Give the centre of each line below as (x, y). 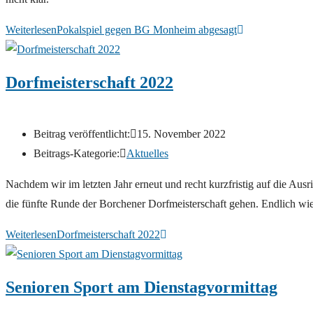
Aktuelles (147, 154)
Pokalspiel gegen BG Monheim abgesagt (147, 30)
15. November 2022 (181, 134)
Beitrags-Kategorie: (77, 154)
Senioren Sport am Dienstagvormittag (141, 287)
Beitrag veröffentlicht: (82, 134)
